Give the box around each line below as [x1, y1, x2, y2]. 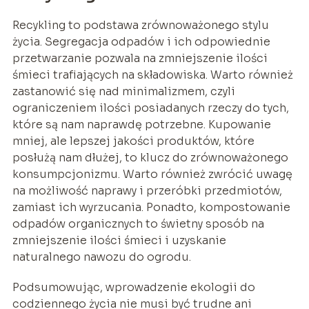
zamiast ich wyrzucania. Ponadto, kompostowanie [12, 199, 290, 215]
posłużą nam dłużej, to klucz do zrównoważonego [12, 150, 288, 165]
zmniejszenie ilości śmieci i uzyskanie [12, 232, 226, 248]
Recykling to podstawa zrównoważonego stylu [12, 17, 269, 32]
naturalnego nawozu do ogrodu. [12, 249, 191, 264]
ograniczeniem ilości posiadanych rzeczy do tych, [12, 100, 289, 115]
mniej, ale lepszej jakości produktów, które [12, 133, 255, 148]
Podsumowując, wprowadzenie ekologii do [12, 279, 255, 295]
